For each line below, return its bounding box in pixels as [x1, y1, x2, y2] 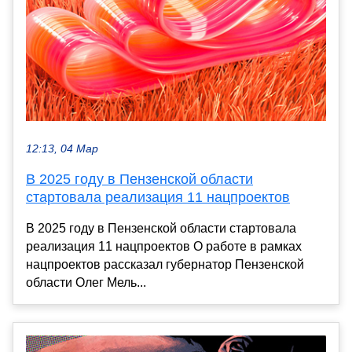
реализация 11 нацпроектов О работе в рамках [26, 240, 302, 254]
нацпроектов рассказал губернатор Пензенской [26, 258, 304, 272]
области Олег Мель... [26, 276, 146, 290]
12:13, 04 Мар [26, 143, 98, 156]
